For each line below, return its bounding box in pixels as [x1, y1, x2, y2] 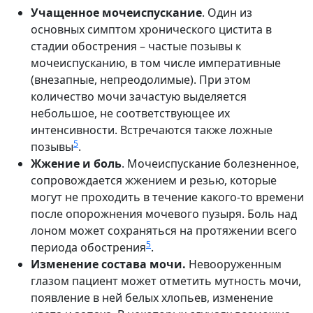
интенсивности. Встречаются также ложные [31, 122, 272, 138]
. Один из [202, 4, 252, 20]
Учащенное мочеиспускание [31, 4, 202, 20]
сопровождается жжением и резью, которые [31, 172, 277, 188]
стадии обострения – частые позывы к [31, 38, 241, 54]
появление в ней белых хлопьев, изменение [31, 289, 273, 305]
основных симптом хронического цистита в [31, 21, 272, 37]
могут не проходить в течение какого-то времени [31, 189, 304, 205]
